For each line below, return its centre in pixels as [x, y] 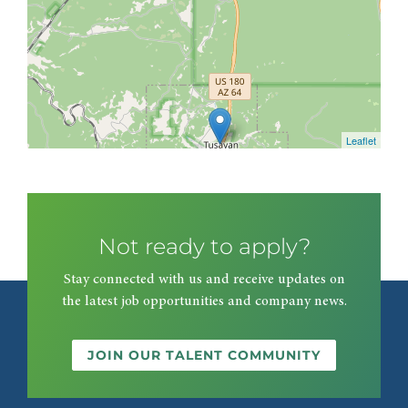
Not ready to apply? [204, 246]
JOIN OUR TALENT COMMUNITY [204, 355]
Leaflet [361, 141]
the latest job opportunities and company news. [204, 301]
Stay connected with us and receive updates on [204, 279]
